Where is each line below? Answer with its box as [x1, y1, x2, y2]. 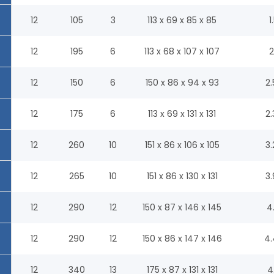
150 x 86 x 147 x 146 [142, 232, 222, 245]
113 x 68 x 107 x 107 [144, 45, 220, 57]
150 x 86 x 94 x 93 [145, 76, 219, 89]
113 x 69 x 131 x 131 [148, 107, 216, 120]
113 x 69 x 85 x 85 [147, 13, 217, 26]
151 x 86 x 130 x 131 [146, 169, 218, 182]
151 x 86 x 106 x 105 [144, 138, 220, 151]
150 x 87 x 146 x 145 [143, 201, 221, 213]
